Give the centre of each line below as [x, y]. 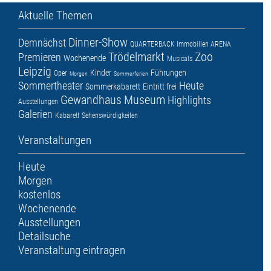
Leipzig [35, 72]
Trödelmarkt [136, 57]
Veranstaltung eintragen [72, 250]
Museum [145, 100]
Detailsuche [44, 237]
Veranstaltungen [55, 140]
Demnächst [42, 43]
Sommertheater [51, 86]
